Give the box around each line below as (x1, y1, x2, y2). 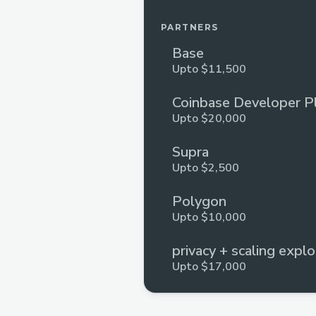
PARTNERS (161, 22, 219, 32)
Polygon (172, 192, 226, 211)
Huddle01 (172, 291, 237, 310)
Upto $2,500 (172, 160, 239, 176)
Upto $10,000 (172, 209, 246, 225)
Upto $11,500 (172, 61, 246, 77)
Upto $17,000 (172, 259, 246, 274)
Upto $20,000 (172, 111, 246, 126)
